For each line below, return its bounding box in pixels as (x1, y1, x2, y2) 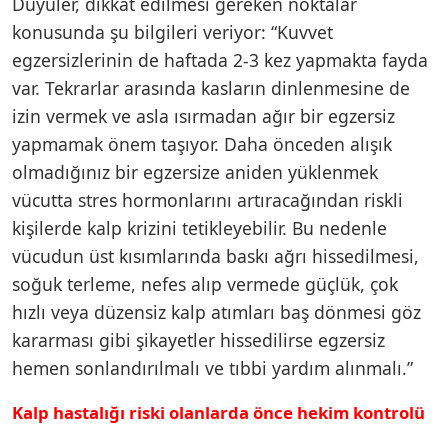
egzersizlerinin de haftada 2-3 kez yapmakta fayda (12, 47, 428, 72)
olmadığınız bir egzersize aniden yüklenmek (12, 159, 378, 184)
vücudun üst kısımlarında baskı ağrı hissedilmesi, (12, 243, 419, 268)
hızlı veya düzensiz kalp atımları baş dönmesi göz (12, 299, 421, 324)
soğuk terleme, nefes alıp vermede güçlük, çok (12, 271, 398, 296)
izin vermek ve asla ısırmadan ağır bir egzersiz (12, 103, 395, 128)
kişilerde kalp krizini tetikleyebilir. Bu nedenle (12, 215, 387, 240)
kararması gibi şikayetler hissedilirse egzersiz (12, 327, 385, 352)
